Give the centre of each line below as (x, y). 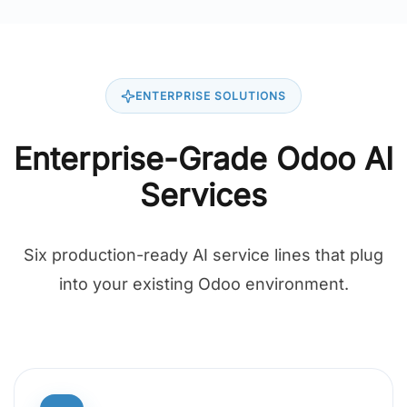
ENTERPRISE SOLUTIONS (211, 96)
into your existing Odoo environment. (203, 284)
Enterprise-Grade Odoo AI (203, 159)
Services (203, 195)
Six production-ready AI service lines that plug (203, 255)
